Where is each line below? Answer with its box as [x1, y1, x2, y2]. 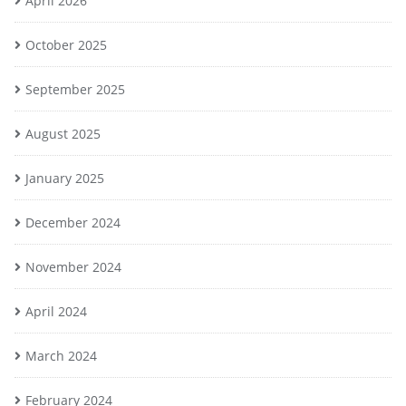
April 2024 [25, 303, 87, 320]
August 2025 [25, 125, 101, 142]
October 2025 [25, 36, 107, 53]
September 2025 [25, 81, 125, 98]
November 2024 [25, 258, 121, 275]
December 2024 [25, 214, 121, 231]
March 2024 [25, 347, 97, 364]
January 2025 [25, 169, 104, 187]
